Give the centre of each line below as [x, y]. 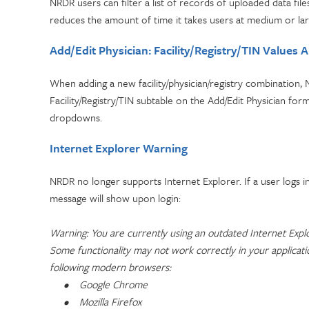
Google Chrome [113, 284]
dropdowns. [76, 117]
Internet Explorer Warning [119, 148]
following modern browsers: [110, 267]
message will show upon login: [115, 198]
